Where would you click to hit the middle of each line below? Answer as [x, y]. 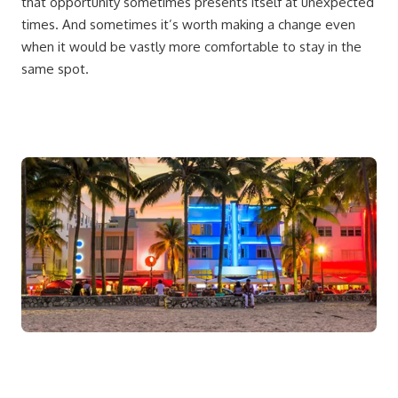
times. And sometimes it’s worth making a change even [188, 25]
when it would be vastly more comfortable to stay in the [191, 47]
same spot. [55, 69]
